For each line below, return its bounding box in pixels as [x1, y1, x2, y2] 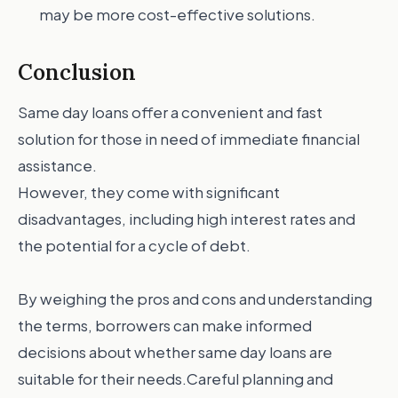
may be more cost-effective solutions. [39, 4, 315, 24]
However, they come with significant [18, 182, 280, 202]
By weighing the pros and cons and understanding [18, 289, 372, 308]
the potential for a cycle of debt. [18, 235, 251, 255]
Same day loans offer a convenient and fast [18, 102, 322, 122]
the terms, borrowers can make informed [18, 315, 312, 335]
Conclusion [18, 59, 136, 86]
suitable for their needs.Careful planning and [18, 369, 333, 388]
